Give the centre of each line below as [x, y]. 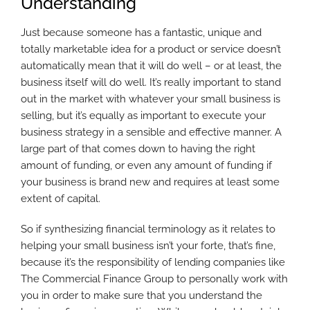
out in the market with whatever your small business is [151, 99]
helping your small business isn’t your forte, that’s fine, [148, 246]
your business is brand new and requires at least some [150, 182]
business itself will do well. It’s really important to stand [151, 83]
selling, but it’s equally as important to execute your [143, 116]
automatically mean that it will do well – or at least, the [151, 66]
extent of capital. [61, 199]
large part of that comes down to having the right [138, 149]
